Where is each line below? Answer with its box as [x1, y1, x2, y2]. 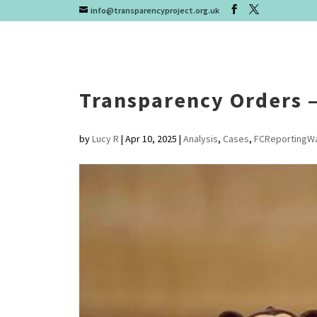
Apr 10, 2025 [125, 132, 177, 145]
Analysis [183, 132, 218, 145]
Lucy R [91, 132, 119, 145]
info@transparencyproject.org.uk [90, 5, 219, 16]
